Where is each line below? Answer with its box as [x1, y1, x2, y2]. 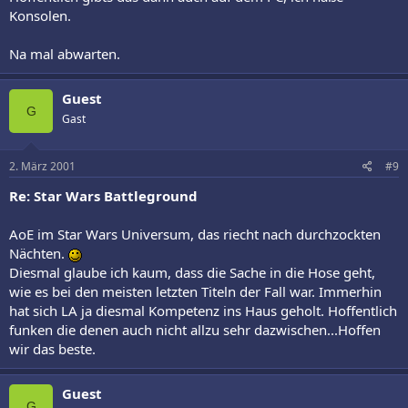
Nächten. [9, 243, 68, 262]
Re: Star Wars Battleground [9, 186, 198, 205]
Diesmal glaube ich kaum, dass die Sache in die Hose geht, [9, 262, 375, 281]
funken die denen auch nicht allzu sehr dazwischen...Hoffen [9, 320, 381, 339]
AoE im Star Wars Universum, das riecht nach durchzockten [9, 224, 381, 243]
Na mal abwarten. [9, 45, 120, 63]
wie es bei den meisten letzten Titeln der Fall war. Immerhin [9, 281, 382, 301]
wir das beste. [9, 339, 96, 358]
